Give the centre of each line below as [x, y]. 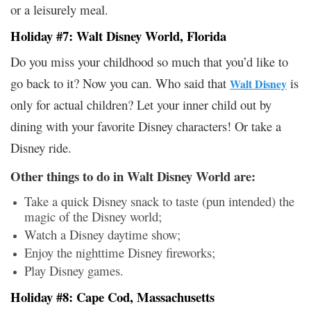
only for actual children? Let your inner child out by [141, 104]
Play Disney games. [74, 270]
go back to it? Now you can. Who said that [120, 83]
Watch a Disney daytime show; [102, 234]
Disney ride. [41, 147]
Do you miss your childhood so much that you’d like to [149, 61]
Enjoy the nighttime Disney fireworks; [120, 252]
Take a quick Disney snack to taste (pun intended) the [159, 201]
